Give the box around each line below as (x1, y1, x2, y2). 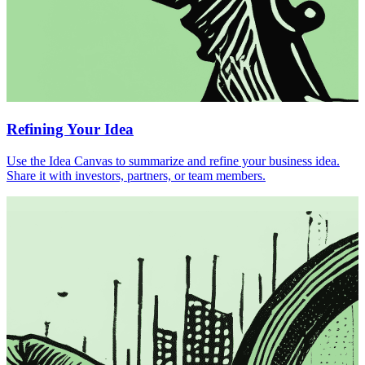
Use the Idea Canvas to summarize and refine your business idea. (7, 153, 340, 168)
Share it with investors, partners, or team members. (7, 168, 266, 182)
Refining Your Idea (7, 121, 134, 139)
